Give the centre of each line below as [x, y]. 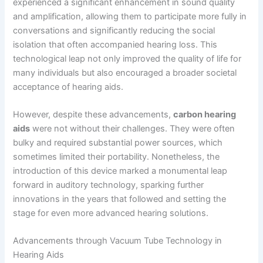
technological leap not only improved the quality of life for [127, 58]
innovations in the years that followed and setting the [120, 199]
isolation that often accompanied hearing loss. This [115, 44]
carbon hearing [205, 115]
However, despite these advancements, [93, 115]
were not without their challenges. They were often [133, 129]
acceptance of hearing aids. [68, 87]
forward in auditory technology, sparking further [109, 185]
